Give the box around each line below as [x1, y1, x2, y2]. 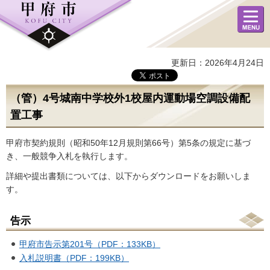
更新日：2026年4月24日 [171, 58, 264, 67]
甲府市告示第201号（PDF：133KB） [19, 239, 160, 249]
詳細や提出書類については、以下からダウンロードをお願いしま [6, 171, 251, 181]
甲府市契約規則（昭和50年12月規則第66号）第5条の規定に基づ [6, 138, 251, 148]
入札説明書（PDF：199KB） [19, 253, 129, 263]
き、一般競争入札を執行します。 [6, 151, 133, 161]
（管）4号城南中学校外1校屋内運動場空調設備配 [10, 92, 250, 104]
